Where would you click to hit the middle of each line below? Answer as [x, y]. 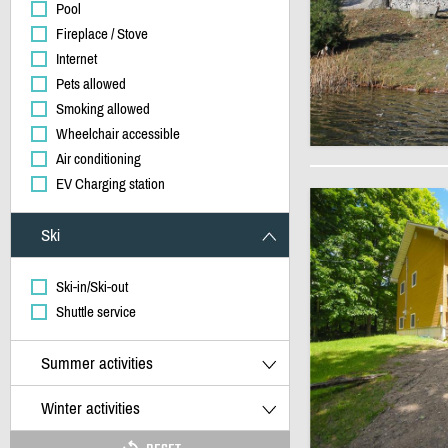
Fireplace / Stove [101, 33]
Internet [76, 58]
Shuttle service [95, 311]
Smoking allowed [102, 108]
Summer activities [96, 363]
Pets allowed [90, 83]
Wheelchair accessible [117, 133]
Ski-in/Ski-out [91, 286]
